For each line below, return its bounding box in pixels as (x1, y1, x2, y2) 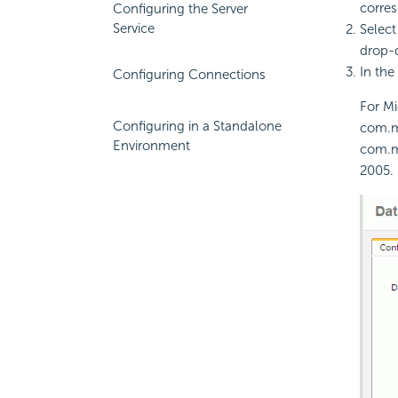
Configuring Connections (113, 67, 266, 83)
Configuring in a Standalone (113, 118, 282, 134)
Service (113, 20, 155, 36)
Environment (113, 138, 190, 154)
